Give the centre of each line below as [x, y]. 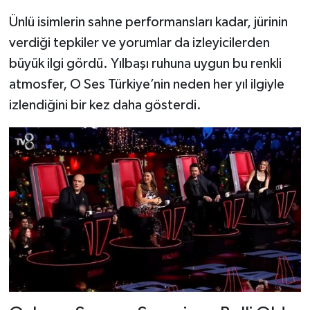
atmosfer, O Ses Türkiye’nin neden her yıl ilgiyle [146, 85]
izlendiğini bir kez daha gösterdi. [105, 106]
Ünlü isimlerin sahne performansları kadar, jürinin [148, 22]
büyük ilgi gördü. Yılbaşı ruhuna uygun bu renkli [145, 64]
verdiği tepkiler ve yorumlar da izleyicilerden [139, 43]
